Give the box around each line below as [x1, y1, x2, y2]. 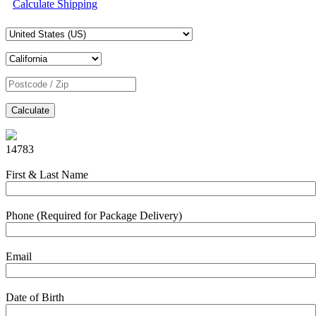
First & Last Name [6, 169, 88, 181]
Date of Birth [6, 291, 64, 303]
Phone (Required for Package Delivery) [6, 209, 182, 222]
